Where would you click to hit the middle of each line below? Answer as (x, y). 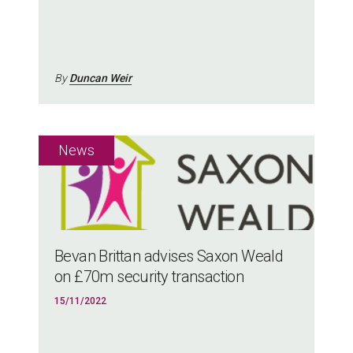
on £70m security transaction (149, 276)
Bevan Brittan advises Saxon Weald (169, 256)
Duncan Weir (100, 78)
